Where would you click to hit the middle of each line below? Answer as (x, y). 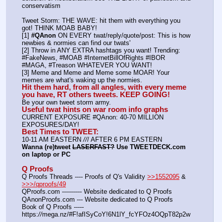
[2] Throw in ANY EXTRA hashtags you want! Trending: (101, 50)
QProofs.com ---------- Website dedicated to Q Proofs (97, 192)
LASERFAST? (93, 147)
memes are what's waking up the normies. (82, 80)
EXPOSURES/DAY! (51, 125)
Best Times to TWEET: (60, 132)
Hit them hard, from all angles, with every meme (104, 87)
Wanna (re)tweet (47, 147)
